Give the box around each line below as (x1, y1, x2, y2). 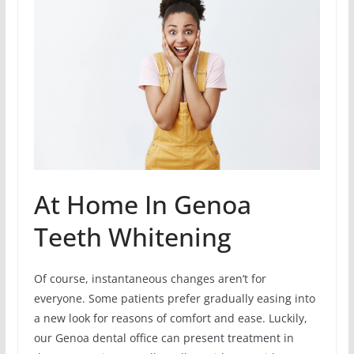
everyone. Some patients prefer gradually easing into (33, 290, 315, 306)
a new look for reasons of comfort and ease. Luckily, (33, 310, 307, 326)
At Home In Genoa (33, 186, 251, 221)
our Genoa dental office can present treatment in (33, 330, 294, 345)
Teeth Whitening (33, 219, 232, 254)
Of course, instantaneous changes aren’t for (33, 270, 266, 286)
